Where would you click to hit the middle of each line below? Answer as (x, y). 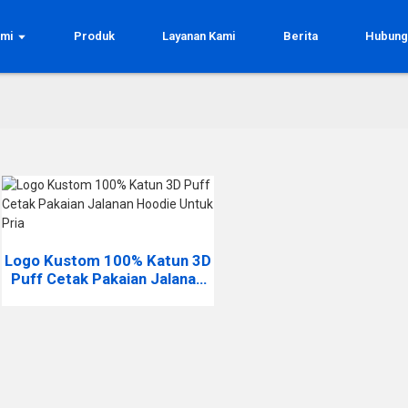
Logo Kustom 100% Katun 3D (107, 260)
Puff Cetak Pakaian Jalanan (108, 279)
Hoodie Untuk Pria (108, 297)
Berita (301, 36)
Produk (95, 36)
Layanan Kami (199, 36)
